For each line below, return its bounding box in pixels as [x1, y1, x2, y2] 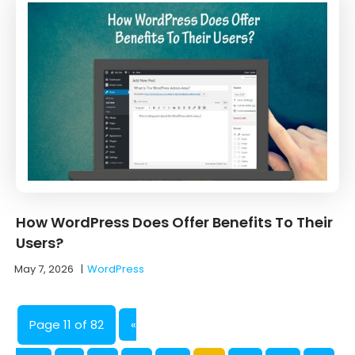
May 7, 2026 [14, 261, 74, 277]
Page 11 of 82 [29, 315, 104, 333]
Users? [16, 232, 63, 253]
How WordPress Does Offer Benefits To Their [16, 212, 333, 232]
